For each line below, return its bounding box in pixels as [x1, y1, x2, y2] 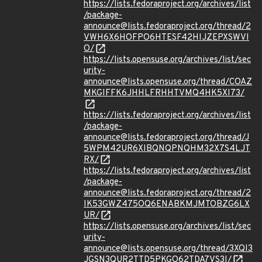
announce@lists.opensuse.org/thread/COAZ [84, 77, 252, 88]
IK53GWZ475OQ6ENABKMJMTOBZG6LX [84, 199, 250, 210]
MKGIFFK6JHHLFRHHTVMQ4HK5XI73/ [84, 88, 244, 99]
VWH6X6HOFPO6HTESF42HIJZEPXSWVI [84, 32, 249, 43]
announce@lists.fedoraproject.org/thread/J [84, 132, 249, 143]
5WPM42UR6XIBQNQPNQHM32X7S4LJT [84, 143, 250, 154]
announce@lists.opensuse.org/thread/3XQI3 [84, 243, 253, 254]
